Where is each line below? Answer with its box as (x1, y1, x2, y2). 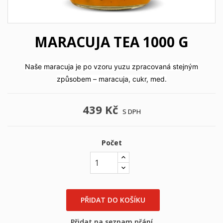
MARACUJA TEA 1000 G (34, 32, 189, 51)
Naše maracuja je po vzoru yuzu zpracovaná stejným (25, 62, 198, 71)
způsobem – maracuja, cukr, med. (56, 75, 167, 83)
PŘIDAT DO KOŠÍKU (81, 195, 146, 205)
